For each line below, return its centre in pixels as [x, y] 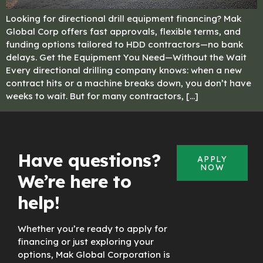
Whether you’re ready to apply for [92, 228]
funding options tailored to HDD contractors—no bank [124, 45]
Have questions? [89, 160]
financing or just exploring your [86, 241]
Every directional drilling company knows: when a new [124, 70]
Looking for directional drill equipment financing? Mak [124, 19]
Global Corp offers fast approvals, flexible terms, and [123, 32]
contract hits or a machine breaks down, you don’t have [129, 83]
